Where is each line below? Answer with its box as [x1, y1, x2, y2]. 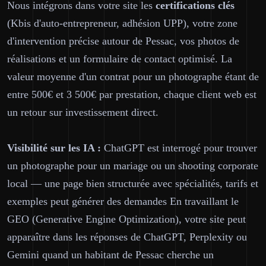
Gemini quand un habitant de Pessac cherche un [7, 249, 214, 261]
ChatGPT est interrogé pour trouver [101, 142, 257, 154]
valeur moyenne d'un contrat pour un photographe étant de [7, 71, 259, 83]
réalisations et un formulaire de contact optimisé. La [7, 53, 232, 65]
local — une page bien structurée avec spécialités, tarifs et [7, 178, 258, 189]
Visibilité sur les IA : [7, 142, 101, 154]
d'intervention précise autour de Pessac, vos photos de [7, 35, 239, 47]
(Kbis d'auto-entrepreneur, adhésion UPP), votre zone [7, 17, 237, 29]
